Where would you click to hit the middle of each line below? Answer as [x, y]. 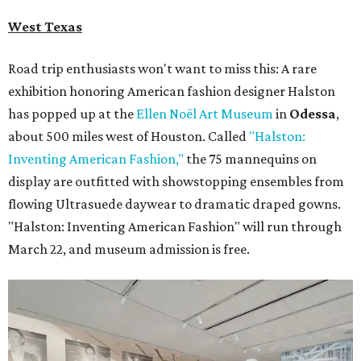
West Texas [45, 26]
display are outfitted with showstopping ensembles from [176, 181]
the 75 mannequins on [250, 158]
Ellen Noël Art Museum [205, 113]
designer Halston [284, 91]
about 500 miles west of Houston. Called [129, 136]
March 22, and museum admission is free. [129, 249]
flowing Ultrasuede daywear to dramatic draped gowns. [174, 203]
